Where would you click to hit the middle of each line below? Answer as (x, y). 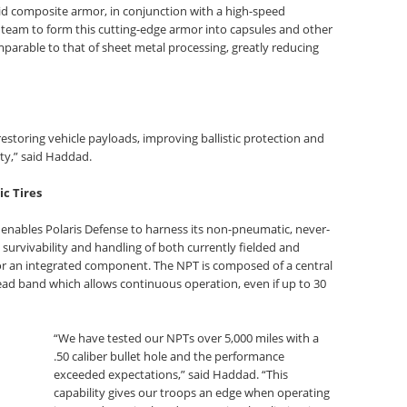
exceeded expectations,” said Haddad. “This (171, 374)
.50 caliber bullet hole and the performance (169, 356)
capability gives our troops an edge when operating (192, 392)
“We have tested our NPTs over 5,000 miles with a (187, 338)
